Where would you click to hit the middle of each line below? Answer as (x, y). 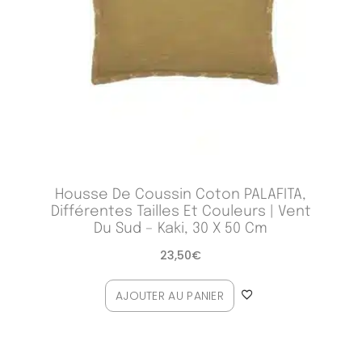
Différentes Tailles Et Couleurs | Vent (181, 211)
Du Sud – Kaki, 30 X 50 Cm (181, 228)
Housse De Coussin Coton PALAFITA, (181, 194)
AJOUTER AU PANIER (170, 295)
